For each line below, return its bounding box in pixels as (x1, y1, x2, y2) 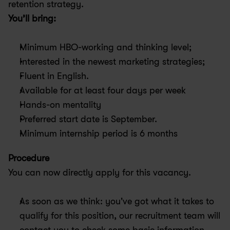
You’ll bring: (8, 13, 56, 24)
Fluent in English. (20, 71, 89, 81)
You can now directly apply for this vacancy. (8, 167, 191, 178)
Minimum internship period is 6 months (20, 128, 178, 139)
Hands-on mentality (20, 100, 101, 110)
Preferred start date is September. (20, 114, 157, 124)
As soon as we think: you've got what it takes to (20, 196, 214, 206)
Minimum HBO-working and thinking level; (20, 42, 191, 52)
